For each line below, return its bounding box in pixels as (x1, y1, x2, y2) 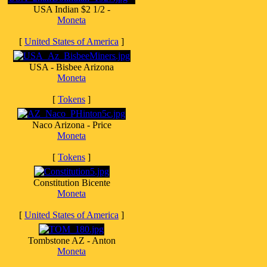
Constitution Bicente (33, 178, 110, 188)
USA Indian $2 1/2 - (33, 4, 110, 14)
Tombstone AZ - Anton (27, 235, 116, 246)
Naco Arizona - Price (32, 120, 111, 130)
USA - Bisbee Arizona (29, 62, 114, 72)
